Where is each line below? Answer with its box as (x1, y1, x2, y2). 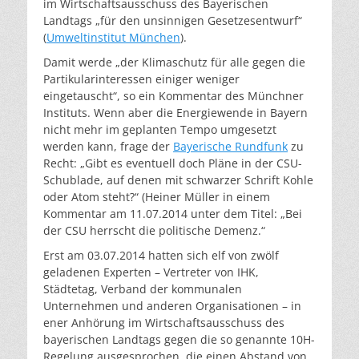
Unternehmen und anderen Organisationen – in (43, 298, 301, 313)
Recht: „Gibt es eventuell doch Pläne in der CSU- (43, 155, 302, 171)
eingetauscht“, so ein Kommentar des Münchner (43, 88, 304, 103)
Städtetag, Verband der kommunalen (43, 281, 242, 296)
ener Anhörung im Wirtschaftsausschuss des (43, 315, 284, 330)
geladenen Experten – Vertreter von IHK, (43, 264, 259, 280)
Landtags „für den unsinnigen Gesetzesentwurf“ (43, 13, 302, 28)
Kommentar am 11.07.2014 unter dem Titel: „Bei (43, 206, 302, 221)
